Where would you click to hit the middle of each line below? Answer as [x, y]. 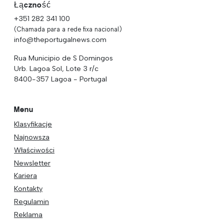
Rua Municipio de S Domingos [63, 58]
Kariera [25, 176]
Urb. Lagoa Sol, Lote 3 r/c [56, 68]
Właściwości [34, 150]
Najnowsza [32, 137]
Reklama [28, 214]
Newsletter [32, 163]
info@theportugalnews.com [60, 39]
